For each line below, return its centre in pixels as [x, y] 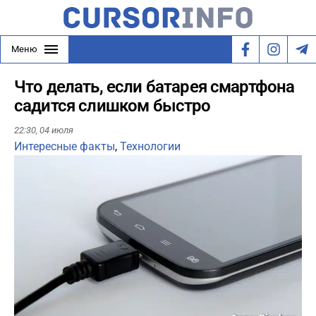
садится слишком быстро [113, 106]
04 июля [56, 130]
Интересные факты [65, 147]
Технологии [150, 147]
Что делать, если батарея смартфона [154, 87]
